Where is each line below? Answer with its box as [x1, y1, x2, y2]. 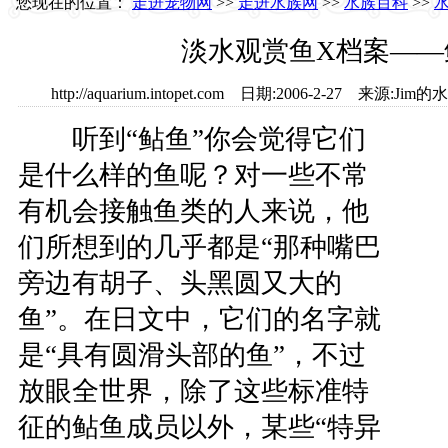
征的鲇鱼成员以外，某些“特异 [17, 412, 381, 442]
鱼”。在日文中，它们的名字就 [17, 304, 381, 334]
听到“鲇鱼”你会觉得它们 [17, 124, 366, 154]
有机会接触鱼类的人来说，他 [17, 196, 369, 226]
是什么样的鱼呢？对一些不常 [17, 160, 369, 190]
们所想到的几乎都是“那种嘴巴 [17, 232, 381, 262]
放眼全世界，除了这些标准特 [17, 376, 369, 406]
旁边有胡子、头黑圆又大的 [17, 268, 342, 298]
